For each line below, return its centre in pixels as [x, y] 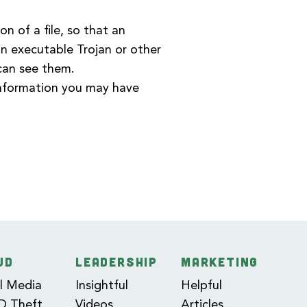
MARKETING [220, 262]
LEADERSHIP [117, 262]
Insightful [102, 286]
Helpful [202, 286]
